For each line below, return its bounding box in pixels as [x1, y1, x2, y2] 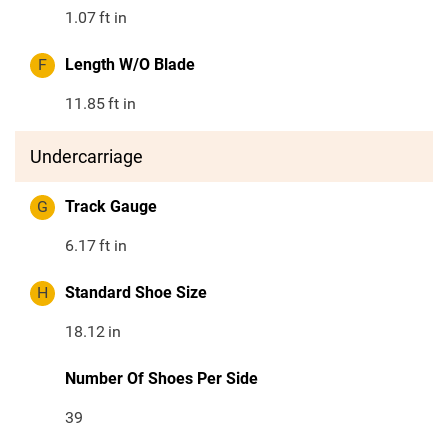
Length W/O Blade [65, 55, 195, 75]
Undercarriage [30, 146, 143, 168]
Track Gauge [65, 197, 157, 217]
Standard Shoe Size [65, 283, 207, 303]
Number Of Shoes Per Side [65, 369, 258, 389]
